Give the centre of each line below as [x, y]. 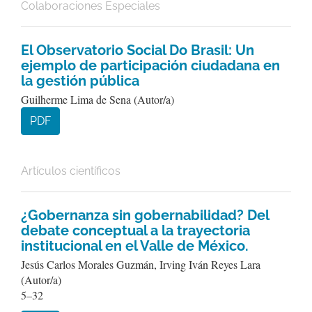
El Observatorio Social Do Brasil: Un [138, 50]
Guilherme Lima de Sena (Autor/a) [97, 99]
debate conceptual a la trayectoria [135, 231]
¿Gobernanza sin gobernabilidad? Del [145, 215]
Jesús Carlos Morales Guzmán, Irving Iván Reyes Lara [141, 264]
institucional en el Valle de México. [135, 246]
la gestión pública [80, 81]
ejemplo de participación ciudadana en [150, 65]
